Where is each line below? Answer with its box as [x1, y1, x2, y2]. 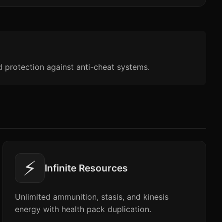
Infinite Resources [45, 162, 128, 174]
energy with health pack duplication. [15, 204, 152, 214]
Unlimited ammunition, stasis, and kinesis [15, 192, 169, 202]
